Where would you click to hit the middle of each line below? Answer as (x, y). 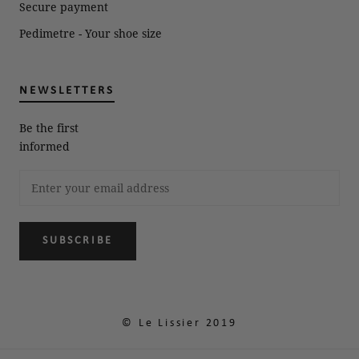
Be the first (49, 128)
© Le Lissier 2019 (179, 324)
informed (44, 147)
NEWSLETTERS (67, 91)
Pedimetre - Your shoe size (91, 34)
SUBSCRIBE (78, 241)
